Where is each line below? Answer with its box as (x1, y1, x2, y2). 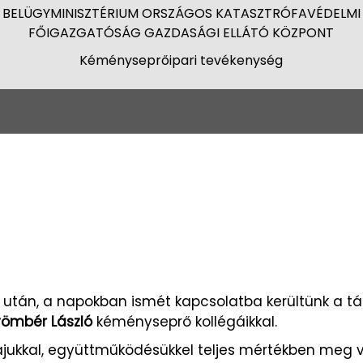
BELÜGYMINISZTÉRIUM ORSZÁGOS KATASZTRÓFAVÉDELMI (2, 4, 361, 23)
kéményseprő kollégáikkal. (92, 312, 277, 332)
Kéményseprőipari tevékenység (79, 51, 284, 70)
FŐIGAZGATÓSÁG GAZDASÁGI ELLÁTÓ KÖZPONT (28, 23, 335, 42)
